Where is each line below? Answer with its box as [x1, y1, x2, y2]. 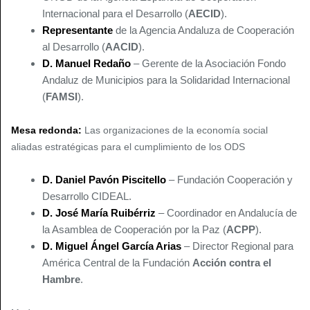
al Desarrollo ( [42, 41, 105, 53]
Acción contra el [192, 257, 271, 269]
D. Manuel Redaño [42, 57, 131, 70]
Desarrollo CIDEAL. [42, 190, 131, 203]
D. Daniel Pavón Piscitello [42, 174, 166, 186]
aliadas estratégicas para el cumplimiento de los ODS [11, 141, 245, 153]
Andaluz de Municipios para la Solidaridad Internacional [42, 74, 290, 86]
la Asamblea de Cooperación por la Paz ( [42, 224, 226, 236]
